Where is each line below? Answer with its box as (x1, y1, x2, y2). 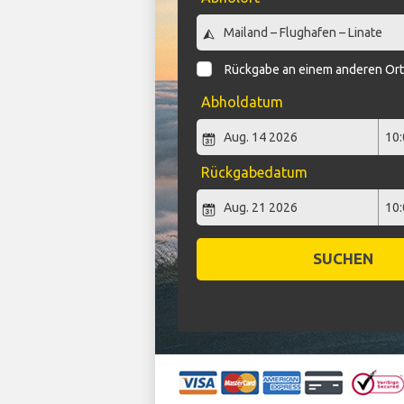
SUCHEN (312, 250, 373, 268)
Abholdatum (200, 94, 283, 111)
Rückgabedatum (200, 164, 308, 181)
